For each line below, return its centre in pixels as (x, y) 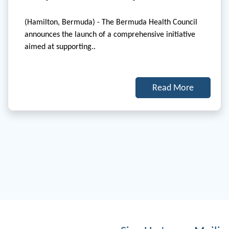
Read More (173, 88)
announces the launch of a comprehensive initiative (110, 34)
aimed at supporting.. (60, 47)
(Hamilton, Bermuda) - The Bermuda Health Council (111, 22)
